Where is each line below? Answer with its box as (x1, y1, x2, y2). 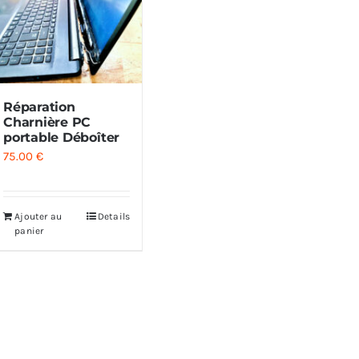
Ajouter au (14, 211, 63, 223)
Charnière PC (3, 115, 91, 131)
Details (97, 211, 131, 223)
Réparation (3, 99, 75, 115)
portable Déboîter (3, 130, 120, 146)
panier (14, 225, 44, 237)
